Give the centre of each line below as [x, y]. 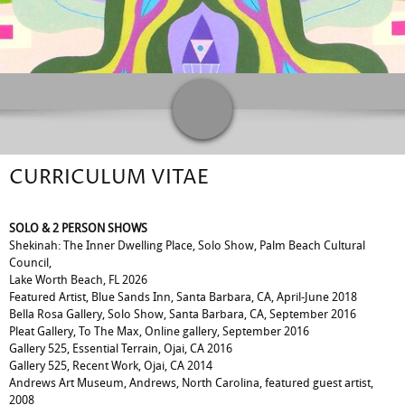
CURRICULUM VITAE [109, 178]
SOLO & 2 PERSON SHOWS [78, 228]
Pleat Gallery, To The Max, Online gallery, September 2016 [159, 331]
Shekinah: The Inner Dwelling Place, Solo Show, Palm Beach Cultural [187, 245]
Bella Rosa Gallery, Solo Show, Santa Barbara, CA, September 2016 [183, 314]
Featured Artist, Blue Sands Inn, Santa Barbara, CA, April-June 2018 [183, 297]
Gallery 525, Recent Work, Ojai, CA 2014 [111, 366]
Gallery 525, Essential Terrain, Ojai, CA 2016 [121, 348]
